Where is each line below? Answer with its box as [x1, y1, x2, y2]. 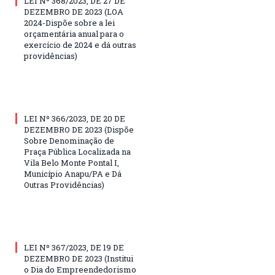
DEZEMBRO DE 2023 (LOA [24, 6, 123, 17]
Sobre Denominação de [24, 135, 114, 146]
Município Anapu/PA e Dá [24, 168, 122, 179]
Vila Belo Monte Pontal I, [24, 157, 119, 168]
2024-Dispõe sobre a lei [24, 17, 115, 28]
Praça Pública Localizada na [24, 146, 131, 157]
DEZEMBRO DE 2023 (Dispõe [24, 124, 134, 135]
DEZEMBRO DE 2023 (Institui [24, 253, 133, 264]
